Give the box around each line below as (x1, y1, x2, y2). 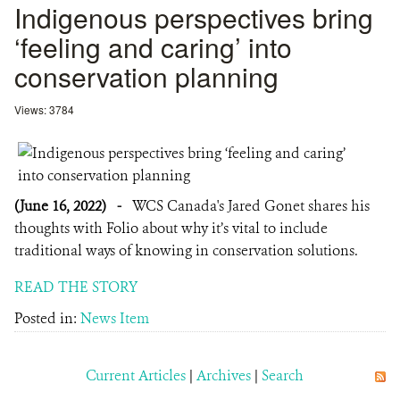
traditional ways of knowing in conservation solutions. (14, 241, 358, 260)
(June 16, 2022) (14, 196, 110, 215)
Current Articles (86, 366, 186, 385)
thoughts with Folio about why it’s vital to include (14, 219, 328, 237)
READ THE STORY (14, 278, 137, 296)
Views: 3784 (14, 102, 74, 117)
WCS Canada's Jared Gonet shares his (132, 196, 370, 215)
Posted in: (14, 309, 80, 328)
